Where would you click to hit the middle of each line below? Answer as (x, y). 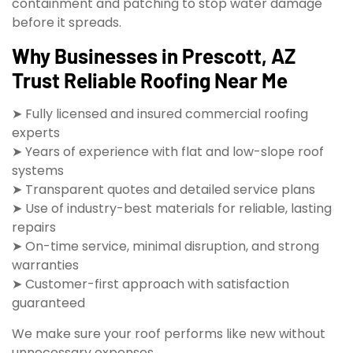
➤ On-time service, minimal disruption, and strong (165, 247)
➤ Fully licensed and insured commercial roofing (160, 114)
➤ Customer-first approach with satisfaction (150, 284)
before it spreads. (67, 22)
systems (38, 171)
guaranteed (48, 303)
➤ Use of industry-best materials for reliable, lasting (172, 209)
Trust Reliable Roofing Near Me (150, 80)
